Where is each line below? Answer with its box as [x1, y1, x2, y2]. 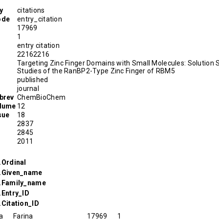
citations [17, 6, 45, 14]
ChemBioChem [17, 93, 66, 101]
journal [17, 84, 39, 92]
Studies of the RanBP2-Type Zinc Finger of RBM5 [17, 66, 175, 75]
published [17, 75, 48, 84]
